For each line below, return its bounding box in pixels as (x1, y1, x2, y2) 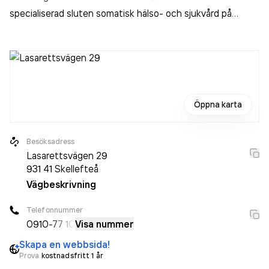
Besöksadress (26, 137, 75, 146)
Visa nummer (75, 218, 134, 230)
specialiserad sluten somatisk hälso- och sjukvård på (10, 7, 232, 19)
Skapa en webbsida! (19, 238, 110, 250)
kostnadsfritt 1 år (41, 251, 103, 260)
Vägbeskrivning (26, 178, 96, 190)
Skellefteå (55, 163, 98, 175)
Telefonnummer (26, 205, 83, 214)
